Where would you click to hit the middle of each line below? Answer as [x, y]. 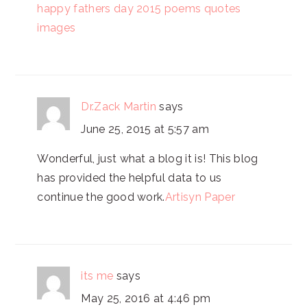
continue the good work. [101, 197]
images [57, 28]
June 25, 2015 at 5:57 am [145, 129]
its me [97, 276]
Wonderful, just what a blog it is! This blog [148, 159]
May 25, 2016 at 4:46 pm [146, 298]
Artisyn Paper [200, 197]
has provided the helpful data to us [130, 178]
